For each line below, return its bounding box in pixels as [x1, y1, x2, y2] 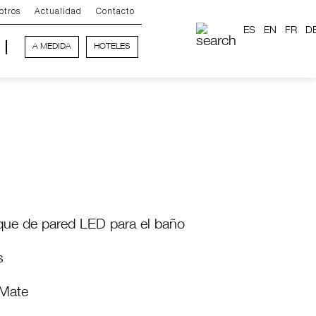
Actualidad [35, 8, 83, 16]
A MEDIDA [32, 42, 72, 51]
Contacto [96, 8, 135, 16]
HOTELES [94, 42, 131, 51]
